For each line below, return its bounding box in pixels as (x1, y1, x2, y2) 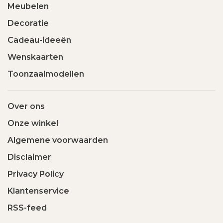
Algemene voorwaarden (7, 135, 108, 145)
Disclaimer (7, 152, 51, 162)
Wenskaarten (7, 52, 63, 62)
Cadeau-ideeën (7, 35, 71, 45)
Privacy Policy (7, 169, 64, 179)
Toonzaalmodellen (7, 69, 84, 79)
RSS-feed (7, 203, 47, 213)
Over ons (7, 102, 45, 111)
